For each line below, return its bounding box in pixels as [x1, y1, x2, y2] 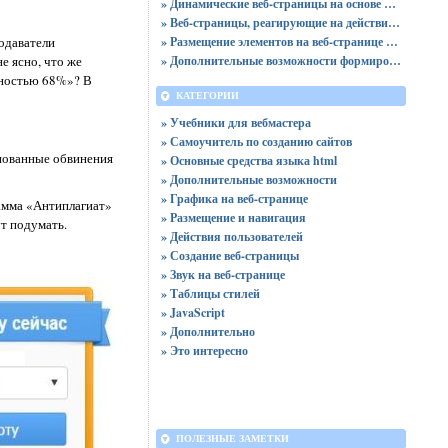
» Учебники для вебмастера [160, 114, 311, 131]
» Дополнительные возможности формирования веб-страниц [388, 52, 401, 69]
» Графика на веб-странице [160, 190, 308, 207]
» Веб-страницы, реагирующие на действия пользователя [387, 14, 400, 31]
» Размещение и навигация [160, 209, 306, 226]
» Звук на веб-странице [160, 266, 285, 283]
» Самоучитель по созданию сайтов [160, 133, 352, 150]
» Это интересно [160, 342, 248, 359]
